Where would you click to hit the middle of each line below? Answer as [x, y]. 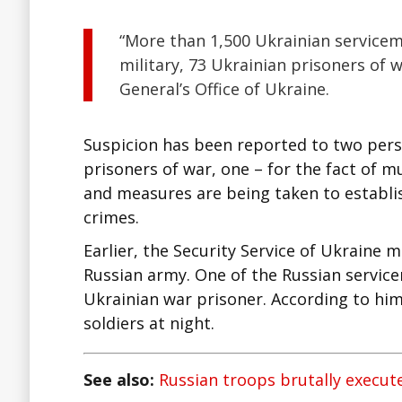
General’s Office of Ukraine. [224, 88]
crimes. [111, 217]
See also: [121, 379]
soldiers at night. [149, 323]
